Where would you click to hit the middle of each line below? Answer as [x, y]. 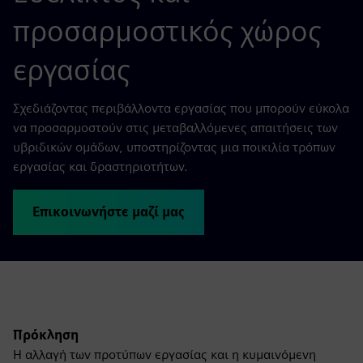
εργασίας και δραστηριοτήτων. [100, 166]
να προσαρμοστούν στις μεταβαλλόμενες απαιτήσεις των [175, 127]
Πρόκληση [46, 335]
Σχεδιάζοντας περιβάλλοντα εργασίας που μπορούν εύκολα [181, 108]
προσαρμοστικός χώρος [167, 30]
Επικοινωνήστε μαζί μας [109, 211]
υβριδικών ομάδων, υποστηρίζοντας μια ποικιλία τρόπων [174, 147]
